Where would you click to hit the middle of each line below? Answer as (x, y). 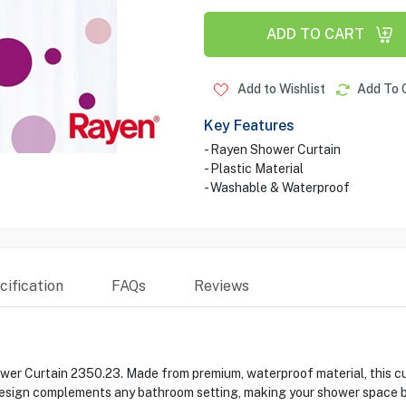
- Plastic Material (253, 169)
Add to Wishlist (280, 89)
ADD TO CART (315, 34)
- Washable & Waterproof (276, 188)
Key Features (249, 126)
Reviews (221, 286)
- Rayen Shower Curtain (272, 150)
